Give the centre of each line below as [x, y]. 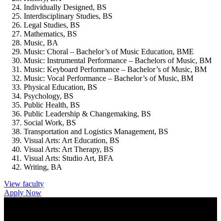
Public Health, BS [52, 105]
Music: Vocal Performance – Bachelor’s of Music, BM [109, 78]
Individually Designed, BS [65, 7]
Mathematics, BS [50, 34]
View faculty [24, 184]
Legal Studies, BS [52, 25]
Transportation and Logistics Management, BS [96, 132]
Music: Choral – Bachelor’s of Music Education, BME [109, 52]
